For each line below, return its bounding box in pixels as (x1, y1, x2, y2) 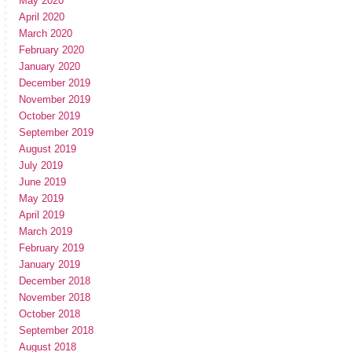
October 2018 (19, 308, 80, 320)
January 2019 (19, 258, 80, 270)
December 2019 (19, 77, 90, 89)
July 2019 (19, 159, 63, 171)
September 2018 (19, 324, 93, 336)
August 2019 (19, 143, 76, 155)
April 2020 (19, 11, 64, 23)
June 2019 (19, 176, 66, 188)
